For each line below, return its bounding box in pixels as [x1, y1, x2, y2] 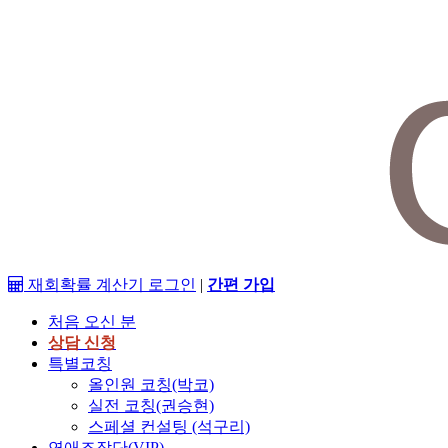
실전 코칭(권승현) [88, 396, 214, 414]
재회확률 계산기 [24, 275, 148, 293]
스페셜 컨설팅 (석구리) [88, 417, 250, 435]
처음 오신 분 [48, 312, 136, 330]
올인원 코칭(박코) [88, 375, 214, 393]
